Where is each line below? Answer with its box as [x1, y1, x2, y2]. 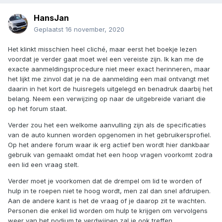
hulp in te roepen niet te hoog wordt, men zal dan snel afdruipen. [8, 187, 211, 195]
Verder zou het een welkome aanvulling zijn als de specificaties [8, 121, 206, 129]
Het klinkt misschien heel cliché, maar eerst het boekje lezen [8, 45, 197, 54]
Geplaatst [34, 25, 65, 34]
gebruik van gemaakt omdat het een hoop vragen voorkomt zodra [8, 151, 213, 159]
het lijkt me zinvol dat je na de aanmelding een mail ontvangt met [8, 75, 209, 83]
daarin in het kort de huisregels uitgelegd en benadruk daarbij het [8, 85, 213, 93]
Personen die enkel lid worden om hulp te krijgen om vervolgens [8, 207, 208, 215]
